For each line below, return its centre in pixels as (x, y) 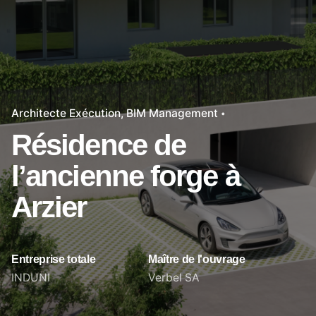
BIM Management (172, 113)
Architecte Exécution (66, 113)
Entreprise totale (54, 259)
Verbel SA (174, 278)
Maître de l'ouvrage (197, 259)
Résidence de (99, 145)
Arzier (49, 207)
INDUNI (31, 278)
